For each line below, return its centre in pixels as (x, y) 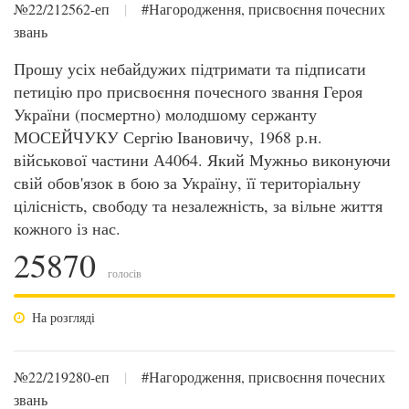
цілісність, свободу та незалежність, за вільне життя (198, 205)
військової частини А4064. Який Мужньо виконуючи (202, 160)
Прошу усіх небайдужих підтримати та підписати (190, 68)
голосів (123, 273)
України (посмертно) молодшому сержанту (165, 114)
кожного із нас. (67, 228)
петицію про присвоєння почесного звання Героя (188, 91)
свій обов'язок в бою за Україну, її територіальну (187, 183)
